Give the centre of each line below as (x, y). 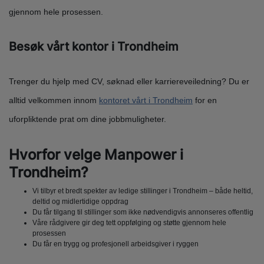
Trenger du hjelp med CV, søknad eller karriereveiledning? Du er (129, 82)
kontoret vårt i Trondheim (146, 100)
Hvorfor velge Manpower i (96, 155)
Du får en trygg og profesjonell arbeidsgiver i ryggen (116, 244)
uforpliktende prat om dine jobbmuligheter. (89, 119)
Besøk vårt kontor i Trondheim (95, 47)
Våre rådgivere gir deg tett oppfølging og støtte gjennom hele (129, 223)
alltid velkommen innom (54, 100)
